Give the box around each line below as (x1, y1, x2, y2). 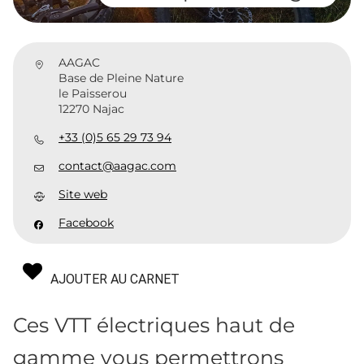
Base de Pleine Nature (58, 70, 184, 85)
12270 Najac (58, 101, 124, 116)
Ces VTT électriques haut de (13, 312, 295, 337)
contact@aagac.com (58, 158, 176, 173)
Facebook (58, 214, 114, 230)
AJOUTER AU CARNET (50, 271, 180, 287)
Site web (58, 186, 107, 201)
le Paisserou (58, 85, 127, 101)
